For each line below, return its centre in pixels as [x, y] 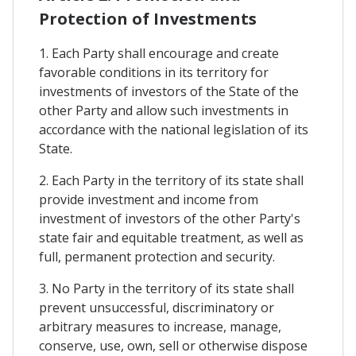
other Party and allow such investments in [164, 111]
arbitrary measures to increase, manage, [160, 327]
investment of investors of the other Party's [170, 219]
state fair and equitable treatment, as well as [171, 238]
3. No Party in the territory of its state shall [166, 289]
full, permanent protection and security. [157, 257]
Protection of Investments [148, 19]
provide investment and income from [149, 200]
